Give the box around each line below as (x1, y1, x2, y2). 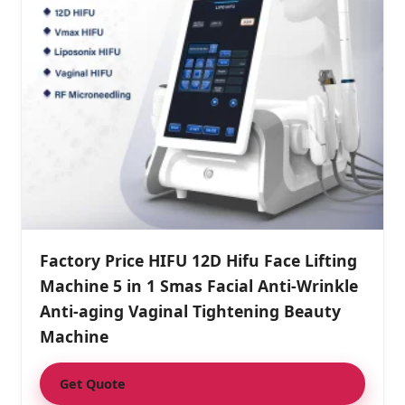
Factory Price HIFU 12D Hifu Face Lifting (40, 250, 357, 272)
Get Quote (60, 375, 126, 393)
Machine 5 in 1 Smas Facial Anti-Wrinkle (40, 275, 358, 297)
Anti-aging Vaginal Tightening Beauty (40, 300, 341, 323)
